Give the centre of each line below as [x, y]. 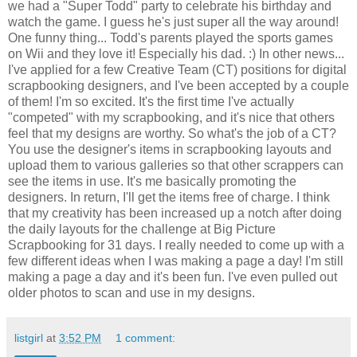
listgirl [29, 338]
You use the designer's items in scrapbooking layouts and [170, 150]
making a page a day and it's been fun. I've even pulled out [173, 277]
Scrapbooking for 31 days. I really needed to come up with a [176, 245]
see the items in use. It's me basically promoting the [152, 182]
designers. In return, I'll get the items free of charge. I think [169, 198]
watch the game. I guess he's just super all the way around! [173, 22]
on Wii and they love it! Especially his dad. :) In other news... [176, 54]
